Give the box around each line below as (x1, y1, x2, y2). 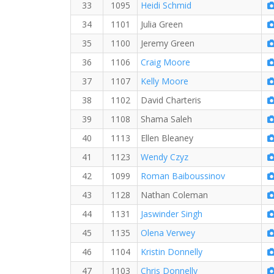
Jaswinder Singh (141, 208, 202, 220)
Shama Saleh (141, 113, 192, 125)
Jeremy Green (141, 37, 194, 49)
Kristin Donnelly (141, 246, 202, 257)
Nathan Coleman (141, 189, 208, 201)
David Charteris (141, 94, 201, 106)
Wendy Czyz (141, 151, 188, 163)
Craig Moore (141, 56, 190, 68)
